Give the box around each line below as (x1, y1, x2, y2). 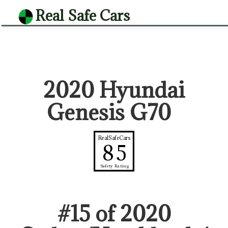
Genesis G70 (47, 98, 171, 127)
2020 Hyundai (43, 76, 185, 104)
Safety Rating (100, 163, 129, 168)
